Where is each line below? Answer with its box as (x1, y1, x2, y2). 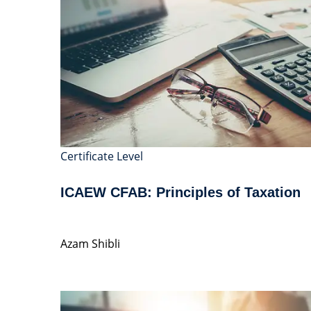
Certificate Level (60, 148, 143, 164)
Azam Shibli (60, 235, 120, 251)
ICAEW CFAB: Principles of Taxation (60, 184, 301, 200)
